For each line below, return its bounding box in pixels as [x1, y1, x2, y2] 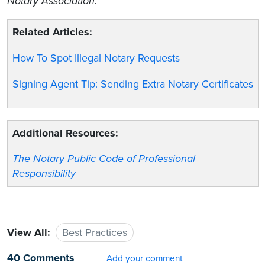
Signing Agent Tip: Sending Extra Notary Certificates [12, 77, 254, 91]
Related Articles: [12, 25, 93, 39]
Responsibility [12, 167, 76, 180]
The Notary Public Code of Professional [12, 152, 196, 166]
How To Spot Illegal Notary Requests [12, 51, 180, 65]
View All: [7, 225, 50, 239]
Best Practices [62, 225, 127, 239]
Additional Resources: [12, 127, 119, 140]
